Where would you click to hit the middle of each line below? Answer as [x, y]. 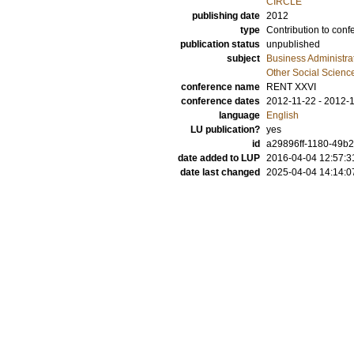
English [282, 115]
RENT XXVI [291, 87]
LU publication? [225, 130]
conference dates [220, 101]
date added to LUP [219, 158]
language [239, 115]
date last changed [220, 172]
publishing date [226, 16]
